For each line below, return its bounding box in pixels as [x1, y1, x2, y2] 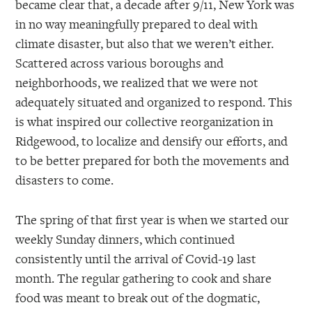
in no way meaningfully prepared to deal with [15, 15, 258, 33]
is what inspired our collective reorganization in [15, 113, 274, 130]
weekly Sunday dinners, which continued [15, 231, 235, 248]
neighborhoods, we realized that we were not [15, 74, 259, 91]
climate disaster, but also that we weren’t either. [15, 35, 274, 52]
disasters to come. [15, 171, 114, 189]
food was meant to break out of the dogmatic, [15, 289, 260, 306]
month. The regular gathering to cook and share [15, 270, 272, 287]
